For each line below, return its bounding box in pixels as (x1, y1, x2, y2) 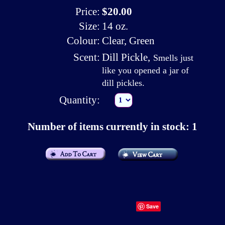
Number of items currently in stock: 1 (28, 120, 197, 133)
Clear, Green (101, 34, 155, 47)
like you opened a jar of (101, 65, 189, 75)
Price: (75, 5, 100, 18)
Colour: (66, 34, 100, 47)
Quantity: (59, 93, 100, 106)
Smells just (153, 52, 194, 63)
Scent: (73, 51, 100, 63)
